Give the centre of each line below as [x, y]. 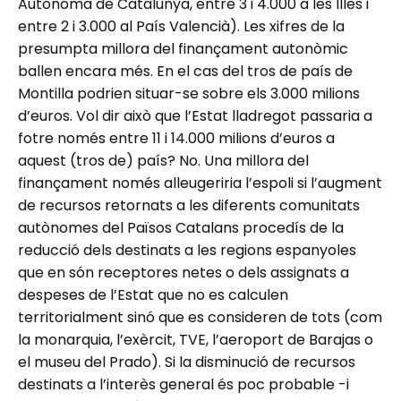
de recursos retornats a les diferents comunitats [189, 205]
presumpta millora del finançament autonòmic [183, 48]
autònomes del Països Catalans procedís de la [181, 227]
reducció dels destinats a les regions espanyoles [187, 250]
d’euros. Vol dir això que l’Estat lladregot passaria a [195, 115]
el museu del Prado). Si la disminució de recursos [187, 362]
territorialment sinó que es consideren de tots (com [200, 317]
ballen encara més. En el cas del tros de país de [185, 71]
